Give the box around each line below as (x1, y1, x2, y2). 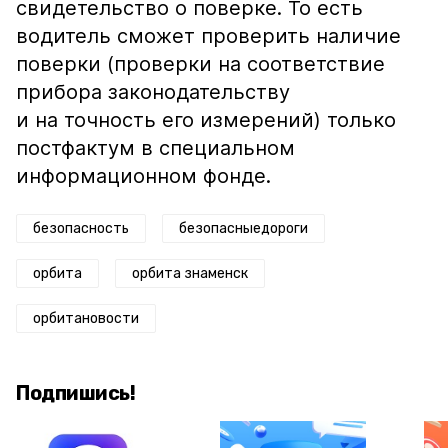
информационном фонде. (16, 164, 271, 188)
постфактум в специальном (16, 136, 295, 160)
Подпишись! (16, 381, 135, 405)
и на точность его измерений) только (16, 108, 396, 132)
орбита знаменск (132, 265, 248, 282)
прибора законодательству (16, 80, 290, 104)
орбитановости (33, 310, 139, 327)
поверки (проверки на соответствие (16, 52, 385, 76)
